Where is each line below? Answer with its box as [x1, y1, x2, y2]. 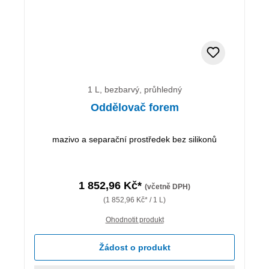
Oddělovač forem [90, 101, 179, 113]
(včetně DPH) [145, 182, 190, 191]
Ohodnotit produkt [105, 215, 164, 224]
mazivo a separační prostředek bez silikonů [52, 134, 217, 144]
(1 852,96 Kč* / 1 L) [103, 195, 166, 204]
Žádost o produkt [98, 242, 171, 252]
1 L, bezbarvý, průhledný [87, 84, 182, 94]
